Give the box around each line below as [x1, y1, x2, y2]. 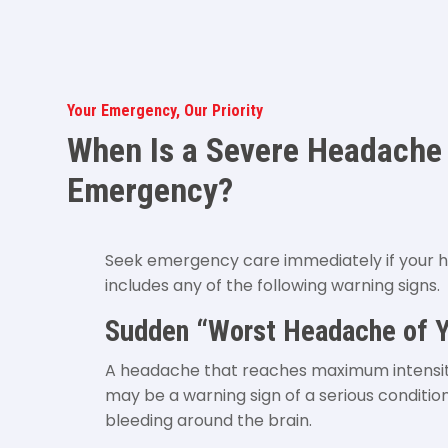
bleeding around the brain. [105, 408, 313, 432]
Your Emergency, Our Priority [67, 100, 264, 120]
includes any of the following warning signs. [105, 273, 441, 297]
